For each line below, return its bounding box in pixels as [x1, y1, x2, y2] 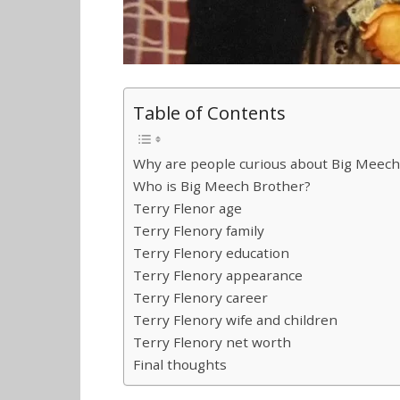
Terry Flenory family [133, 221, 264, 239]
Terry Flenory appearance [133, 265, 303, 284]
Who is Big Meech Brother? [133, 176, 311, 195]
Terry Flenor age [133, 198, 242, 217]
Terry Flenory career [133, 287, 268, 306]
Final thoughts [133, 354, 227, 373]
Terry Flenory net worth [133, 332, 291, 351]
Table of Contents [133, 99, 286, 125]
